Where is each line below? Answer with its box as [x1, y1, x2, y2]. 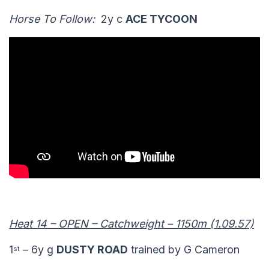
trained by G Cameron [128, 243, 240, 256]
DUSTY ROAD [56, 243, 128, 256]
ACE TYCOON [125, 13, 198, 26]
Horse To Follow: [9, 13, 98, 26]
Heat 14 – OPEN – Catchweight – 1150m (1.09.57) [9, 217, 254, 231]
